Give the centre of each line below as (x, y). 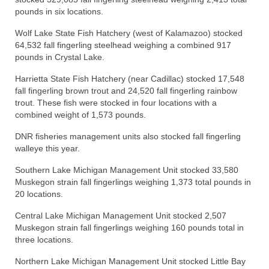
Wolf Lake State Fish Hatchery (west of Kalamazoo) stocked (129, 33)
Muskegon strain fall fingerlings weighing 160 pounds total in (129, 228)
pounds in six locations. (59, 11)
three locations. (44, 240)
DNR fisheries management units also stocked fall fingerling (128, 136)
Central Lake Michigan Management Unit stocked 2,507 (121, 216)
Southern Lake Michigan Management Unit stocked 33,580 (127, 170)
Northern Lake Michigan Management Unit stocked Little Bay (130, 261)
